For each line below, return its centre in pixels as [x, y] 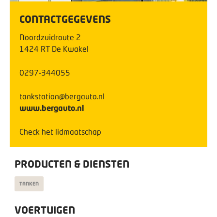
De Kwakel [70, 49]
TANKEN [29, 184]
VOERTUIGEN [45, 210]
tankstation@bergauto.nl [62, 96]
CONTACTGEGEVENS [65, 19]
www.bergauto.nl [52, 108]
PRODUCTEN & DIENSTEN [72, 164]
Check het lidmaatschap [60, 132]
